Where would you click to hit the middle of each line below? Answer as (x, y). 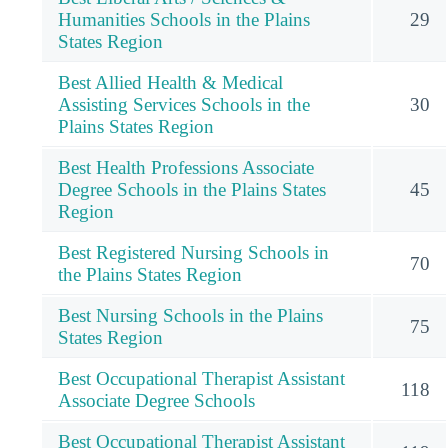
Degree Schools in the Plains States (192, 189)
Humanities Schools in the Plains (184, 19)
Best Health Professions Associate (186, 167)
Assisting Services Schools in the (184, 104)
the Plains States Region (150, 274)
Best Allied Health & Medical (170, 82)
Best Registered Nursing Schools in (193, 252)
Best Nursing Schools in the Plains (190, 315)
